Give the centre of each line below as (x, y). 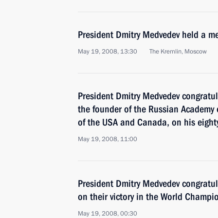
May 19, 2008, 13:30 (108, 52)
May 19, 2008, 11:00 (108, 139)
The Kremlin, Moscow (178, 52)
